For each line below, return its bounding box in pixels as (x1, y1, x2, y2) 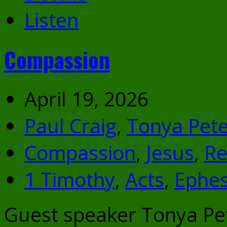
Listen (24, 6, 79, 33)
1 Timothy (24, 165, 115, 193)
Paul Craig (24, 111, 117, 139)
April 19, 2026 (24, 85, 148, 112)
